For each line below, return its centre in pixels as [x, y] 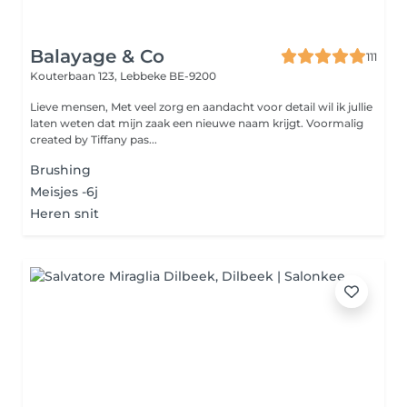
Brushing [60, 170]
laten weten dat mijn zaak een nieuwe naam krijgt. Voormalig [197, 123]
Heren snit [65, 213]
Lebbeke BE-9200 [168, 76]
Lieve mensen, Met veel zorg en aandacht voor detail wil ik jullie [70, 107]
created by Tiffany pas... [94, 139]
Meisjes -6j [64, 192]
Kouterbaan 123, [75, 76]
